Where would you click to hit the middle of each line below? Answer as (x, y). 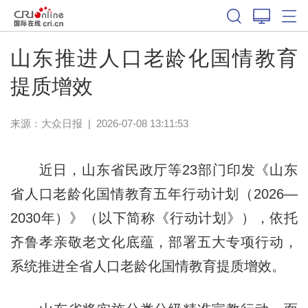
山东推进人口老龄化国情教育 (154, 58)
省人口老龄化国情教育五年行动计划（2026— (154, 194)
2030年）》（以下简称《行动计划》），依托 (154, 218)
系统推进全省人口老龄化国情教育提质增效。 (147, 266)
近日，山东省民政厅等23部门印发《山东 (154, 169)
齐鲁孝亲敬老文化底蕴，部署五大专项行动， (154, 242)
